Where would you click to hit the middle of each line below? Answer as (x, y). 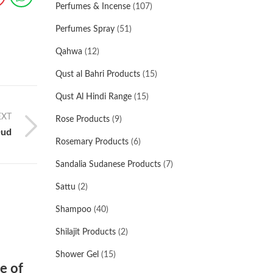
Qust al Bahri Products (98, 74)
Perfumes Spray (85, 29)
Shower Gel (77, 255)
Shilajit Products (86, 232)
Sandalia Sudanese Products (108, 165)
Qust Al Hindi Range (94, 97)
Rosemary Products (92, 142)
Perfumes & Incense (93, 7)
